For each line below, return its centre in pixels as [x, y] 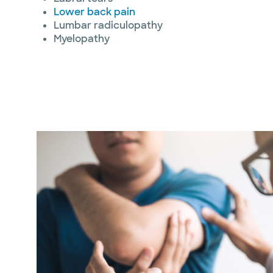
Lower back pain [94, 12]
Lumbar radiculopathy [108, 25]
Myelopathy [82, 39]
